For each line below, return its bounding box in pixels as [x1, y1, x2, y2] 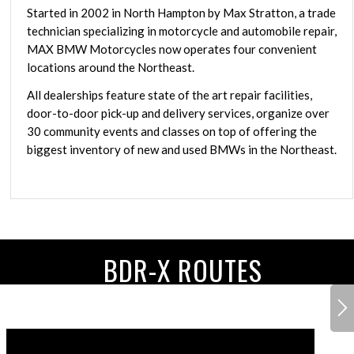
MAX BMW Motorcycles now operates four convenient [27, 41, 317, 56]
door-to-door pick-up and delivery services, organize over [27, 106, 330, 121]
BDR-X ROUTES [103, 249, 262, 290]
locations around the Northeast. [27, 59, 194, 74]
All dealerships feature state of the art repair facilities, [27, 88, 312, 103]
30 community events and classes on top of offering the [27, 124, 317, 139]
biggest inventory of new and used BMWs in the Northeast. [27, 142, 337, 157]
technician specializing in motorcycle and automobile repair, [27, 23, 337, 38]
